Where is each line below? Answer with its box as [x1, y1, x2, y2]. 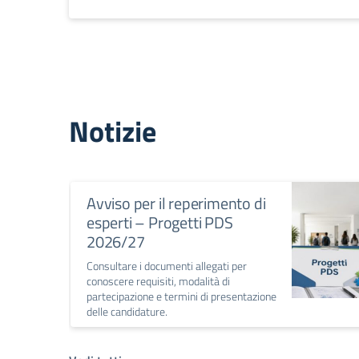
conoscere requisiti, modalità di [87, 272, 230, 290]
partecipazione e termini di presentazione [87, 288, 276, 305]
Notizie [69, 110, 156, 154]
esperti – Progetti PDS [87, 210, 233, 236]
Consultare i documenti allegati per [87, 257, 247, 275]
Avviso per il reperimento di [87, 191, 266, 216]
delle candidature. [87, 303, 167, 321]
